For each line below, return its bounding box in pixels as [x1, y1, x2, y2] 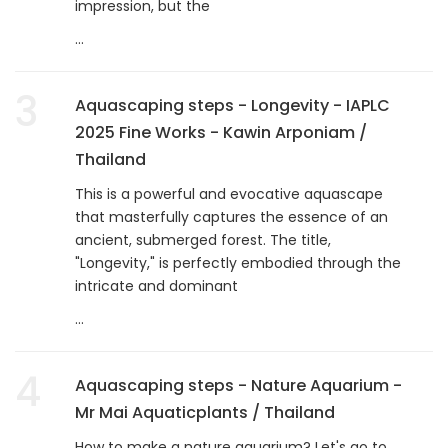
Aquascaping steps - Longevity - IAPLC [75, 93, 390, 117]
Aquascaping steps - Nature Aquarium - [75, 373, 402, 397]
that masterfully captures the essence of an [75, 206, 388, 227]
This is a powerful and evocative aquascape [75, 183, 383, 204]
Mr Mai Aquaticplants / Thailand [75, 400, 335, 424]
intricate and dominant [75, 275, 238, 296]
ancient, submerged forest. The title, [75, 229, 331, 250]
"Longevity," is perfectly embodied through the [75, 252, 401, 273]
